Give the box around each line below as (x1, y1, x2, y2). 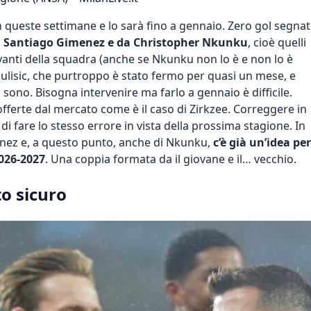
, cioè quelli (248, 34, 306, 50)
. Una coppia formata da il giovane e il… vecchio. (45, 151, 296, 167)
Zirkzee (190, 101, 228, 117)
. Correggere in (228, 101, 307, 117)
